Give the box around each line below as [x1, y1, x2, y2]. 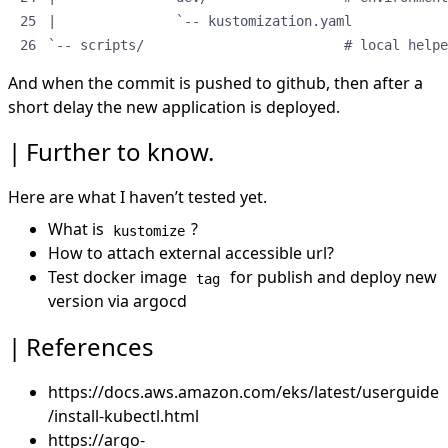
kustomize [113, 222, 186, 239]
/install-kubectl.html [48, 404, 199, 427]
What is [48, 218, 108, 241]
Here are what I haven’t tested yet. [8, 186, 267, 209]
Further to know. [26, 135, 214, 169]
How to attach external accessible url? [48, 242, 334, 265]
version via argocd [48, 290, 187, 313]
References [26, 329, 154, 363]
